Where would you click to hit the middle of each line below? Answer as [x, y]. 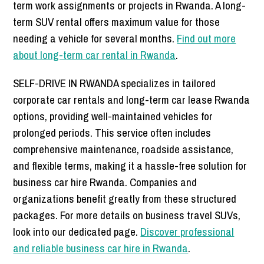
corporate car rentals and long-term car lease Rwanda [132, 100]
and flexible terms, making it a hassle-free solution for [130, 166]
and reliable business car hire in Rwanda [101, 248]
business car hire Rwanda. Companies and [105, 182]
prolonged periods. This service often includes [112, 133]
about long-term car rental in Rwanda [95, 55]
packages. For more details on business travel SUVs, [127, 215]
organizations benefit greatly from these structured [125, 199]
